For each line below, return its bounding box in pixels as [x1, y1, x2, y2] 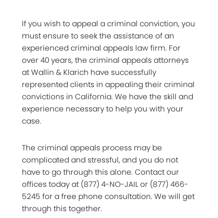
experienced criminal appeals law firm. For [22, 43, 181, 54]
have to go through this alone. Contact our [22, 167, 179, 178]
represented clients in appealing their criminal [22, 79, 195, 90]
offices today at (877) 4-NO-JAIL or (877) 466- [22, 179, 188, 190]
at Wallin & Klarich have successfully [22, 67, 156, 78]
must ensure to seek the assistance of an [22, 31, 174, 41]
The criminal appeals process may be [22, 143, 162, 153]
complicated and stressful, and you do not [22, 155, 178, 165]
